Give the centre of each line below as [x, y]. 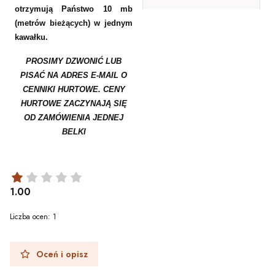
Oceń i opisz [62, 254]
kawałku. [31, 37]
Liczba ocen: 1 [33, 216]
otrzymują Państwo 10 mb [74, 9]
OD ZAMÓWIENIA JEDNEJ [74, 117]
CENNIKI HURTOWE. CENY [74, 89]
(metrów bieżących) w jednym [74, 23]
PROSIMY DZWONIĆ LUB [74, 61]
